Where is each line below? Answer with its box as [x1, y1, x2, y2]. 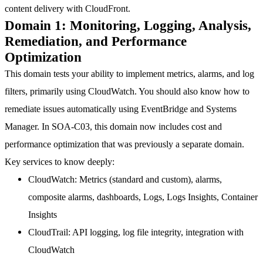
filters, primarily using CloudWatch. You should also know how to [5, 85, 249, 97]
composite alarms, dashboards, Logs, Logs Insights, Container [28, 191, 258, 203]
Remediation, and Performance [5, 33, 187, 49]
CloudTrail [28, 226, 68, 238]
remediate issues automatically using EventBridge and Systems [5, 103, 237, 114]
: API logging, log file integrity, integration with [68, 226, 244, 238]
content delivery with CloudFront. [5, 2, 130, 14]
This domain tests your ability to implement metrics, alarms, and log [5, 68, 254, 79]
